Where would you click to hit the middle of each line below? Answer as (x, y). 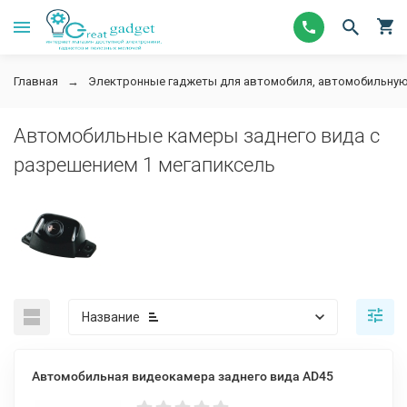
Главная (36, 81)
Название (111, 317)
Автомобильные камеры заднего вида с (197, 136)
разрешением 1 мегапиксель (144, 165)
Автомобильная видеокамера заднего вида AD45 (183, 376)
